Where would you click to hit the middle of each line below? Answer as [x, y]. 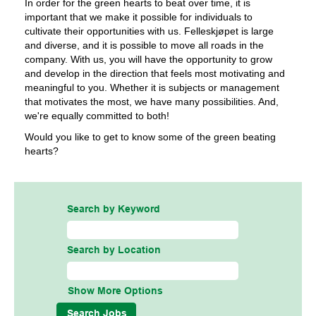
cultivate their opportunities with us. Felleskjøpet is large [149, 31]
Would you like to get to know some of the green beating [150, 137]
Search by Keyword [114, 210]
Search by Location [114, 251]
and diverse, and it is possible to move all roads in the [144, 45]
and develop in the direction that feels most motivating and [155, 73]
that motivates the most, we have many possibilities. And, [152, 102]
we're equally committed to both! [97, 116]
